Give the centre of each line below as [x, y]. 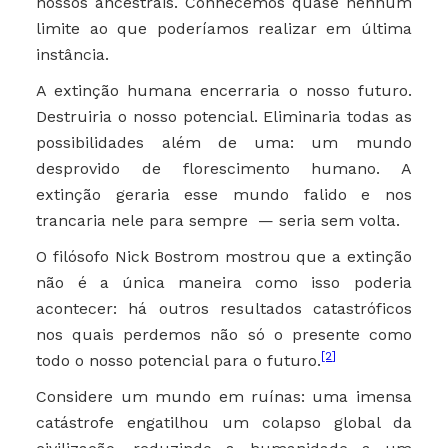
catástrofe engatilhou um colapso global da [224, 423]
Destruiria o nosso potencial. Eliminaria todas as [224, 117]
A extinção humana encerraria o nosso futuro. [224, 91]
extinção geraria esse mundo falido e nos [224, 195]
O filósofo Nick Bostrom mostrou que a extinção [224, 257]
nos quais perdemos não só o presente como [224, 335]
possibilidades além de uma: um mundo [224, 143]
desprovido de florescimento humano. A [224, 169]
